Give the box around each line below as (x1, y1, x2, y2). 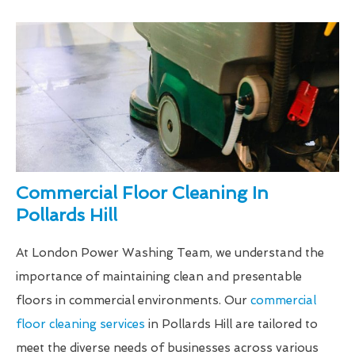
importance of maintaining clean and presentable (16, 269, 302, 284)
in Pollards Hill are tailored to (145, 316, 318, 331)
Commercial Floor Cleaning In (16, 181, 269, 203)
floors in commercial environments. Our (16, 292, 250, 307)
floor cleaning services (16, 316, 145, 331)
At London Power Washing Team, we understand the (16, 245, 324, 260)
